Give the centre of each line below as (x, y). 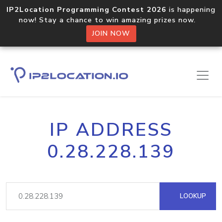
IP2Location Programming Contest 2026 (86, 9)
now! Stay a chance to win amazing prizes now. (111, 20)
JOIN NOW (111, 33)
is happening (191, 9)
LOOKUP (192, 196)
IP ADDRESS (111, 130)
